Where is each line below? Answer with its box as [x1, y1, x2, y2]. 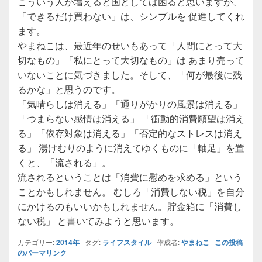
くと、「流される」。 [18, 155, 111, 169]
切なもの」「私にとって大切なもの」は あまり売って [18, 53, 244, 67]
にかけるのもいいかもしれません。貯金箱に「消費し [18, 199, 242, 213]
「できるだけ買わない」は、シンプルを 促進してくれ [18, 9, 244, 23]
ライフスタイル [102, 236, 151, 247]
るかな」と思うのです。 [18, 82, 120, 96]
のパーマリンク [18, 247, 67, 258]
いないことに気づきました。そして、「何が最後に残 [18, 67, 242, 81]
